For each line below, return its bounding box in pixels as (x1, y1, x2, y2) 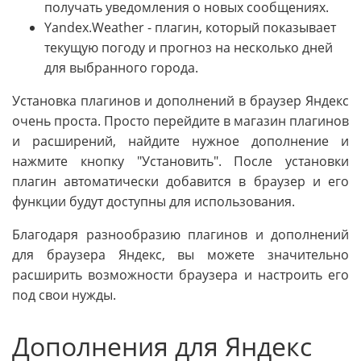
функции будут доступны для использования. (12, 193, 295, 211)
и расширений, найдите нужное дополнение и (12, 132, 349, 151)
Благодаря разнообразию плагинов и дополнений (12, 226, 349, 244)
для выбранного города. (44, 59, 198, 77)
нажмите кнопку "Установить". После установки (12, 152, 349, 171)
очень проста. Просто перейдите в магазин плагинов (12, 112, 349, 131)
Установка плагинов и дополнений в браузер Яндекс (12, 92, 349, 110)
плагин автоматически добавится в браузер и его (12, 172, 349, 191)
